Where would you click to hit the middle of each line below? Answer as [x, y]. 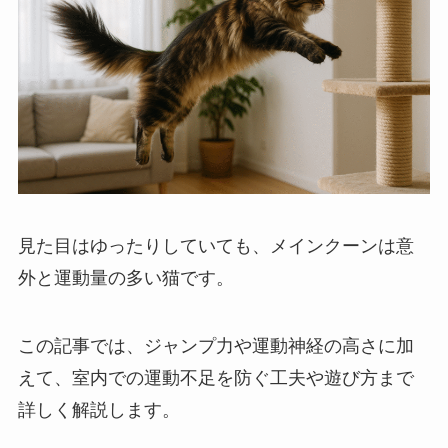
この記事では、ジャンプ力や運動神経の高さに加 [215, 345]
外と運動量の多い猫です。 [125, 278]
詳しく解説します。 [98, 409]
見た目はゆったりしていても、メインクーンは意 [215, 246]
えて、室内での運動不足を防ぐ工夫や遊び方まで [215, 377]
